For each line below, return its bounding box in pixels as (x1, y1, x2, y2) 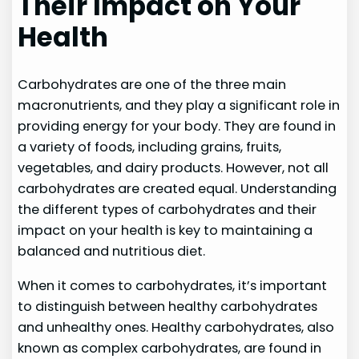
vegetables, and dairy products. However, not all (18, 159, 329, 178)
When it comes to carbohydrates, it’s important (18, 276, 328, 295)
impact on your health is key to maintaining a (18, 221, 313, 240)
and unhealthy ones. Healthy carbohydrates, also (18, 317, 335, 337)
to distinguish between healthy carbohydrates (18, 296, 318, 316)
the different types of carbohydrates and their (18, 200, 317, 220)
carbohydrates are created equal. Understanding (18, 179, 337, 199)
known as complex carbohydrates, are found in (18, 338, 322, 357)
